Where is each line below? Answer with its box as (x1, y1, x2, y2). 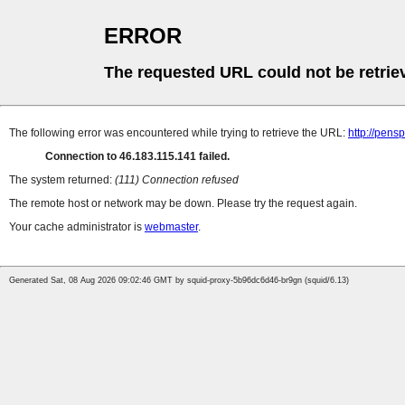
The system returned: (9, 174, 115, 187)
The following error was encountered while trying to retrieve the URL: (9, 127, 348, 140)
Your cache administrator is (9, 221, 145, 234)
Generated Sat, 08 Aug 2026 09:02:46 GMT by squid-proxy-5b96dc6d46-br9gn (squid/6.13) (9, 276, 349, 286)
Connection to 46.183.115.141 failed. (45, 150, 230, 164)
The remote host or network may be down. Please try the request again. (9, 197, 357, 211)
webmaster (145, 221, 198, 234)
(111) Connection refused (115, 174, 239, 187)
